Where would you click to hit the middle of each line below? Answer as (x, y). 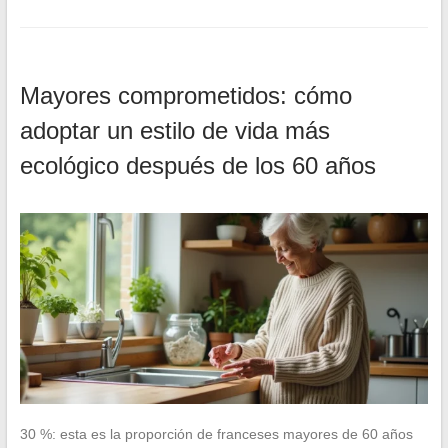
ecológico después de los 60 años (197, 166)
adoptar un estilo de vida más (174, 131)
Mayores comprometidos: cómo (185, 96)
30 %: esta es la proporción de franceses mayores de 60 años (216, 433)
